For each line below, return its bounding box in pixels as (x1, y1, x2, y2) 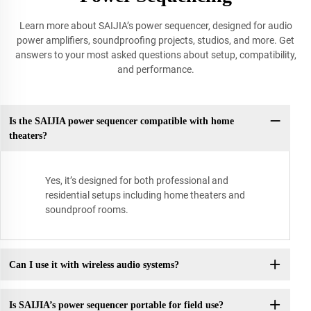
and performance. (117, 64, 194, 76)
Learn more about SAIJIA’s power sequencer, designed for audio (19, 20, 292, 32)
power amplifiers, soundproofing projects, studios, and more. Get (17, 35, 294, 47)
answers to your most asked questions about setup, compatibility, (15, 49, 296, 61)
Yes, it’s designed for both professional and (45, 175, 228, 187)
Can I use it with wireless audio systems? (8, 259, 179, 270)
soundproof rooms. (45, 204, 128, 216)
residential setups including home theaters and (45, 190, 245, 201)
